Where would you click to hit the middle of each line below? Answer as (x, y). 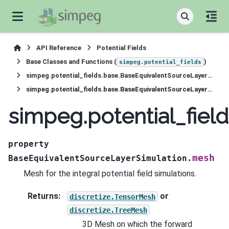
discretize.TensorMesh (112, 197)
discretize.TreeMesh (108, 210)
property (29, 144)
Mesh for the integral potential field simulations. (110, 173)
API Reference (59, 48)
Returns (43, 196)
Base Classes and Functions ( (71, 62)
